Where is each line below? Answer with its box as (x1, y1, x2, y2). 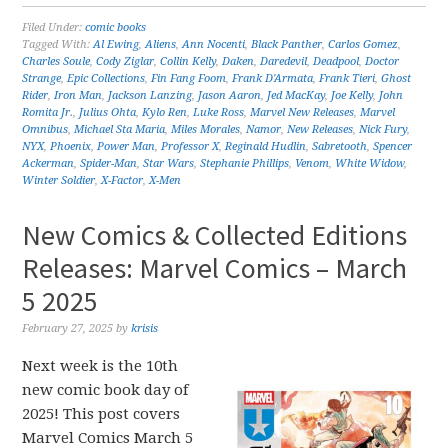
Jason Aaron (198, 89, 262, 102)
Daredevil (260, 55, 308, 68)
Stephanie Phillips (200, 157, 290, 170)
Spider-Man (80, 157, 138, 170)
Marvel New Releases (250, 106, 355, 119)
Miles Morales (171, 123, 241, 136)
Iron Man (54, 89, 103, 102)
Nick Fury (359, 123, 408, 136)
